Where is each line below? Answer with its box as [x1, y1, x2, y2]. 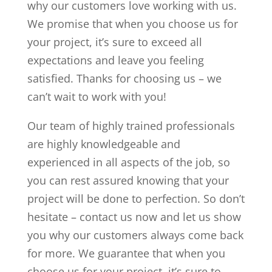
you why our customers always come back [27, 227, 243, 242]
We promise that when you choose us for [27, 16, 238, 31]
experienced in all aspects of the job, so [27, 154, 230, 169]
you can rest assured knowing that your [27, 172, 229, 188]
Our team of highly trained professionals [27, 118, 235, 133]
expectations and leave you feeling [27, 52, 204, 67]
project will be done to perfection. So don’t [27, 191, 245, 206]
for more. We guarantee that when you [27, 245, 225, 260]
